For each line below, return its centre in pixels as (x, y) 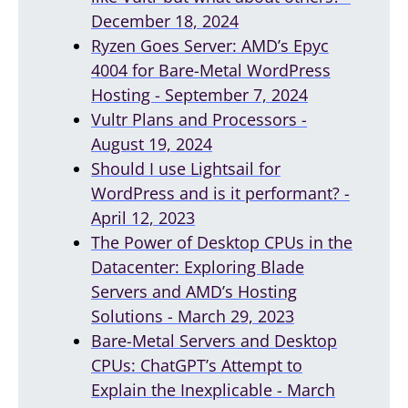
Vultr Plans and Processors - (199, 119)
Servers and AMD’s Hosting (194, 291)
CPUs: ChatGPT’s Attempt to (197, 365)
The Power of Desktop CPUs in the (222, 242)
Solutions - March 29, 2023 (193, 316)
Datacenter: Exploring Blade (198, 266)
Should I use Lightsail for (186, 168)
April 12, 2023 (143, 217)
